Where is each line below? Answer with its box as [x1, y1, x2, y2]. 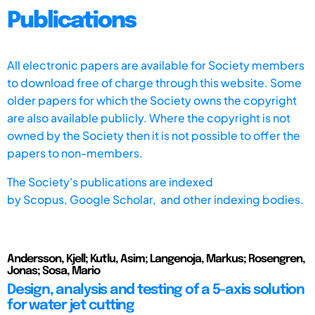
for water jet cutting [7, 297, 134, 313]
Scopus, [23, 191, 70, 207]
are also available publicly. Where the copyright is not [7, 110, 290, 125]
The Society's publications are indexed [7, 174, 213, 189]
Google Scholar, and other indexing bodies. [70, 191, 304, 207]
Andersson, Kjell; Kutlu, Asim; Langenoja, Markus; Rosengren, [7, 252, 305, 265]
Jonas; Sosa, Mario [7, 264, 100, 277]
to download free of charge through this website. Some [7, 75, 302, 90]
